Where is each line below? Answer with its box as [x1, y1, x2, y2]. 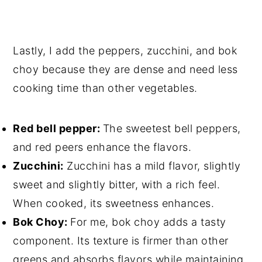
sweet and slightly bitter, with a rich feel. [13, 178, 220, 191]
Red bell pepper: [13, 122, 103, 135]
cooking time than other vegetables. [13, 81, 198, 94]
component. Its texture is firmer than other [13, 234, 229, 247]
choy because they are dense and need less [13, 63, 238, 75]
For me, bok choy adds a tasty [70, 215, 226, 228]
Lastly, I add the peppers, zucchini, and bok [13, 44, 237, 57]
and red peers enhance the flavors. [13, 140, 192, 153]
